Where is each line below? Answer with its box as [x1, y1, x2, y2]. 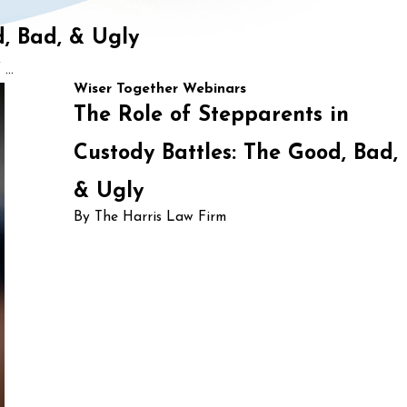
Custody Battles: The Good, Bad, [74, 142, 399, 164]
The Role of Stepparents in [74, 104, 350, 126]
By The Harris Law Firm [74, 209, 227, 224]
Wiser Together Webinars [74, 81, 247, 96]
